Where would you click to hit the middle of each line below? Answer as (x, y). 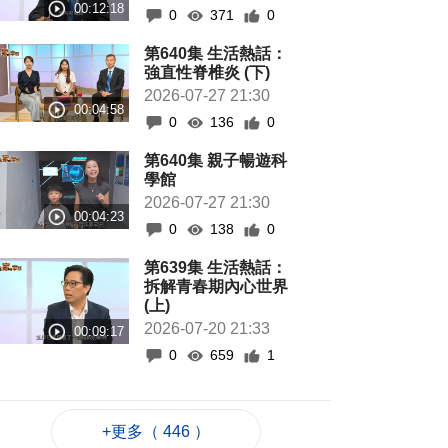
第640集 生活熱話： (216, 53)
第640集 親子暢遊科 (216, 160)
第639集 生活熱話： (216, 267)
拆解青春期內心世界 (216, 286)
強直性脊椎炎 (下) (207, 72)
